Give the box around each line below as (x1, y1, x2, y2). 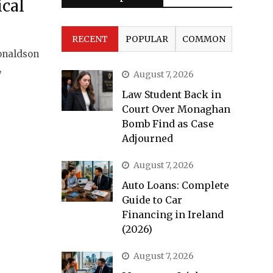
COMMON (182, 34, 225, 44)
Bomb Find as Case (122, 118, 214, 130)
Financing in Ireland (122, 208, 224, 221)
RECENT (72, 34, 108, 44)
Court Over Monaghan (122, 103, 230, 115)
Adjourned (122, 132, 173, 144)
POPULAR (125, 34, 168, 44)
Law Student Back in (122, 88, 221, 101)
